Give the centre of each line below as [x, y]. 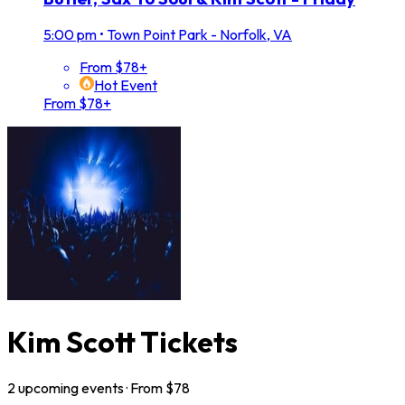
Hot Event [126, 85]
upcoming [48, 388]
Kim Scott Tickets [122, 341]
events [103, 388]
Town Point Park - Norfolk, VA [199, 35]
